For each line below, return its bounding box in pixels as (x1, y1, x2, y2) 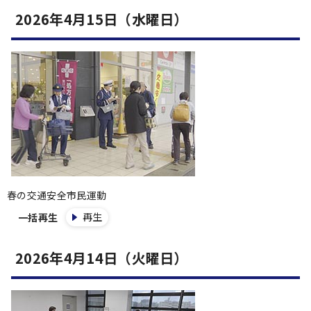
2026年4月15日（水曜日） (15, 9, 188, 29)
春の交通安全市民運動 (7, 188, 107, 202)
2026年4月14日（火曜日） (15, 248, 188, 268)
